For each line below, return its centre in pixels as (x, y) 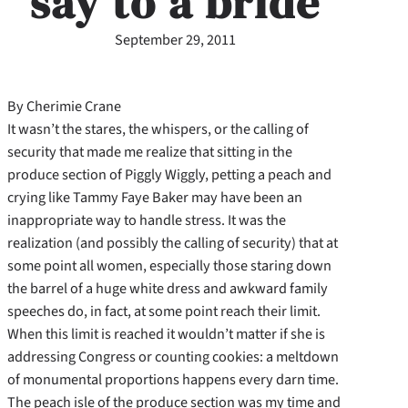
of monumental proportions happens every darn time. (173, 379)
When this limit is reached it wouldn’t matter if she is (166, 334)
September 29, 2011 (175, 39)
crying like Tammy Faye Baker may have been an (155, 197)
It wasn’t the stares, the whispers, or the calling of (158, 129)
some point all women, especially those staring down (169, 265)
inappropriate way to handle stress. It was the (147, 220)
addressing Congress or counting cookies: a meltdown (173, 357)
